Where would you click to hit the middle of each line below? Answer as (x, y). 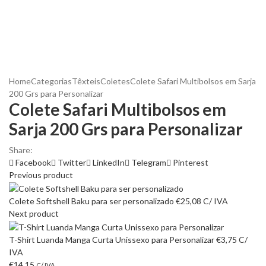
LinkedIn (109, 162)
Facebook (33, 162)
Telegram (149, 162)
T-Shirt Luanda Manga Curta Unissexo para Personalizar (113, 239)
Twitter (72, 162)
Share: (21, 150)
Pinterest (191, 162)
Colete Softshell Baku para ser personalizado (92, 201)
